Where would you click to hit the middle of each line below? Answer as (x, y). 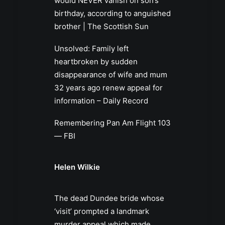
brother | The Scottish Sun (101, 27)
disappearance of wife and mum (111, 75)
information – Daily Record (101, 101)
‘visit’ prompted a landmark (102, 211)
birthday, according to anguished (113, 14)
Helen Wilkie (77, 167)
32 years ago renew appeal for (108, 88)
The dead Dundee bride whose (109, 198)
